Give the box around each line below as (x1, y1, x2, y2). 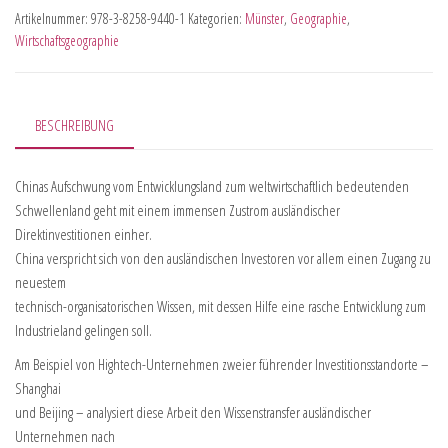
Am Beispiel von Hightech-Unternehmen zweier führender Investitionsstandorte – (15, 354, 429, 375)
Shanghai (15, 378, 61, 399)
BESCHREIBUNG (35, 114, 114, 135)
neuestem (15, 272, 66, 293)
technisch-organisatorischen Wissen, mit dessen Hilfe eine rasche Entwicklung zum (15, 296, 426, 317)
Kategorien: (188, 8, 245, 28)
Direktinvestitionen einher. (15, 224, 152, 245)
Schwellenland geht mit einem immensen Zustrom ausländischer (15, 200, 340, 221)
